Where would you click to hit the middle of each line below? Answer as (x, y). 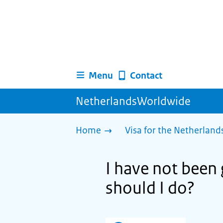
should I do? (150, 188)
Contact (146, 75)
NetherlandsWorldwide (133, 101)
